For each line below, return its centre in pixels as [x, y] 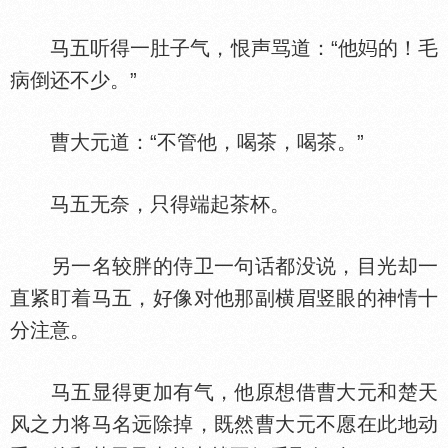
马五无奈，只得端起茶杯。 [150, 204]
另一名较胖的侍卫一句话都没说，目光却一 [224, 266]
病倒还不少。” [73, 80]
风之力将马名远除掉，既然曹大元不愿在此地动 [224, 424]
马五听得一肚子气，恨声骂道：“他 [184, 48]
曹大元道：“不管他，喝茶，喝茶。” [187, 142]
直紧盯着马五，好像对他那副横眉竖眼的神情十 [224, 298]
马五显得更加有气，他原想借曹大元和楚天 [224, 392]
